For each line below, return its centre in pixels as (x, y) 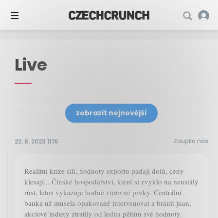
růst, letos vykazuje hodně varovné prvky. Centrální (103, 192)
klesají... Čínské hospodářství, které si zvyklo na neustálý (111, 182)
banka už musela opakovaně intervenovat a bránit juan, (108, 203)
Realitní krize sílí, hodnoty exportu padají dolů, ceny (104, 171)
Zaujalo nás (191, 141)
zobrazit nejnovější (111, 113)
